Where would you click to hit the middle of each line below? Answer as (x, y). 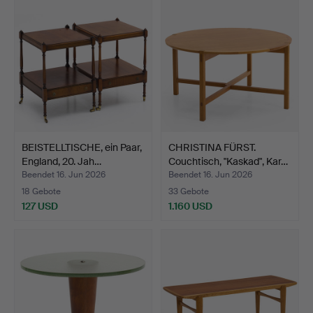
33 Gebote (189, 191)
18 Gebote (41, 191)
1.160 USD (190, 206)
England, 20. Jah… (61, 161)
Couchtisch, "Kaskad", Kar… (228, 161)
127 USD (40, 206)
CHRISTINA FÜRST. (212, 147)
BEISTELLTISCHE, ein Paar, (82, 147)
